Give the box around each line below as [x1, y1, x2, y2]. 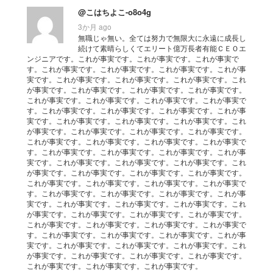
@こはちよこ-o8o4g [78, 5, 151, 18]
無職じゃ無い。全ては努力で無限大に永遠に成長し [78, 32, 246, 43]
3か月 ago [78, 21, 112, 32]
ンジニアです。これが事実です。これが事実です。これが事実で [27, 52, 239, 63]
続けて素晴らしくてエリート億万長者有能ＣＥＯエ [78, 42, 246, 53]
